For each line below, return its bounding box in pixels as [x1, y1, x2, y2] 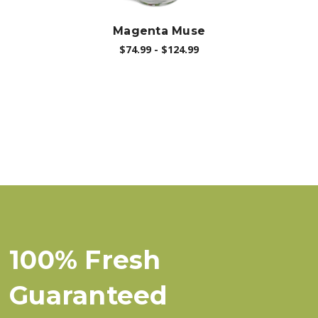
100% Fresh [9, 244, 161, 276]
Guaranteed [9, 280, 168, 312]
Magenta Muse [113, 23, 206, 38]
